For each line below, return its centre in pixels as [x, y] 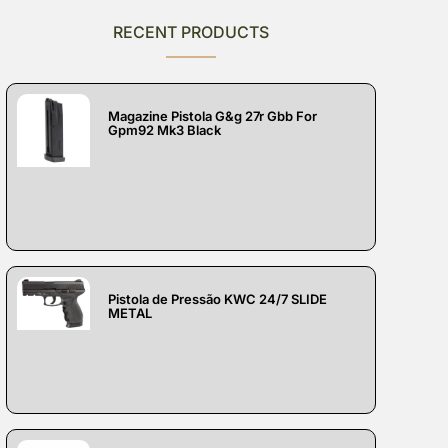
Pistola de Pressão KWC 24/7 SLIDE [218, 298]
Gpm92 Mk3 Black [165, 129]
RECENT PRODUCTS [191, 31]
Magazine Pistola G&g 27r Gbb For [213, 115]
